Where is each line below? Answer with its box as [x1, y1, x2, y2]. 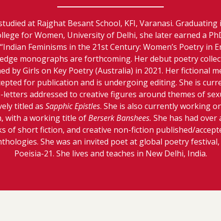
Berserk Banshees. [88, 112, 151, 123]
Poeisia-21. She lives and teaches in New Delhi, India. [14, 147, 207, 159]
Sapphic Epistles [45, 100, 100, 111]
